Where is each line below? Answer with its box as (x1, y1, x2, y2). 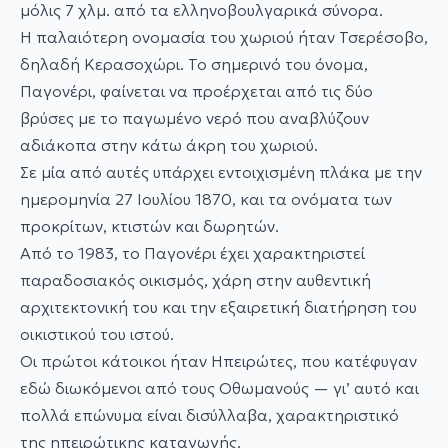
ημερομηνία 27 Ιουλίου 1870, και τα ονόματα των (20, 189, 392, 209)
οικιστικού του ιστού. (20, 324, 174, 344)
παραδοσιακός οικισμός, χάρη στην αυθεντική (20, 270, 371, 290)
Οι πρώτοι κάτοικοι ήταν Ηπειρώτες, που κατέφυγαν (20, 351, 417, 371)
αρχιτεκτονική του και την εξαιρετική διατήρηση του (20, 297, 417, 317)
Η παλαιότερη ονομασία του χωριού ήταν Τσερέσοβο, (20, 27, 428, 47)
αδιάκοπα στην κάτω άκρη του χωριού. (20, 135, 318, 155)
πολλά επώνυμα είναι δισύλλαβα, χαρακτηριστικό (20, 405, 399, 425)
